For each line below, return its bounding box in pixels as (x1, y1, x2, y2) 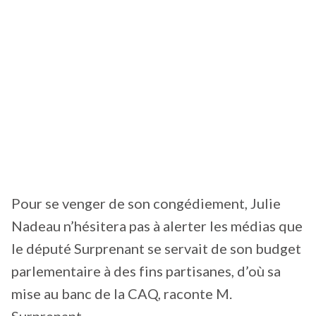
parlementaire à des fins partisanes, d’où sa (11, 262, 281, 280)
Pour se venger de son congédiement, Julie (11, 195, 281, 212)
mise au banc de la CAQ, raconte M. (11, 285, 232, 303)
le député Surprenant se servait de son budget (11, 240, 301, 257)
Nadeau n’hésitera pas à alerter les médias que (11, 217, 303, 235)
